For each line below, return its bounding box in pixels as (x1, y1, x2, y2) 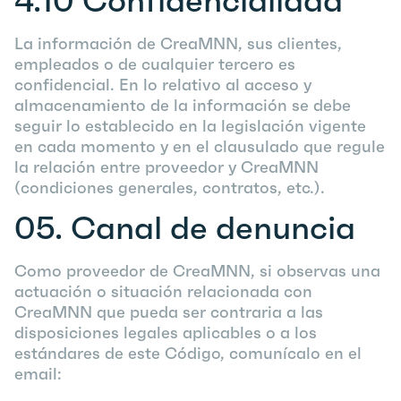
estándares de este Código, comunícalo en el (14, 343, 362, 363)
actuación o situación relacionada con (14, 281, 312, 302)
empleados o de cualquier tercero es (14, 54, 295, 74)
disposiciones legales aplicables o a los (14, 322, 317, 343)
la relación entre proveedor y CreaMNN (14, 157, 319, 177)
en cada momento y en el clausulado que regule (14, 136, 385, 157)
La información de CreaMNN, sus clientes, (14, 33, 342, 54)
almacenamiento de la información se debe (14, 95, 351, 115)
